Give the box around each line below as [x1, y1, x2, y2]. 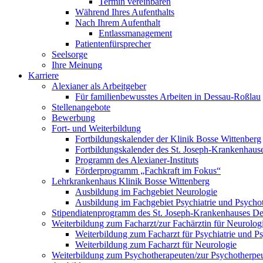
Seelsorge [52, 49, 87, 59]
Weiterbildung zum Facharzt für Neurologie [75, 240, 237, 249]
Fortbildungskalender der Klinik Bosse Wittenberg [75, 134, 261, 144]
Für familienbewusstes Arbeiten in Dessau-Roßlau [75, 92, 261, 102]
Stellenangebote [52, 102, 110, 112]
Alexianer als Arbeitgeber [52, 81, 146, 91]
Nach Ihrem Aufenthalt [75, 18, 160, 28]
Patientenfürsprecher [75, 39, 151, 49]
